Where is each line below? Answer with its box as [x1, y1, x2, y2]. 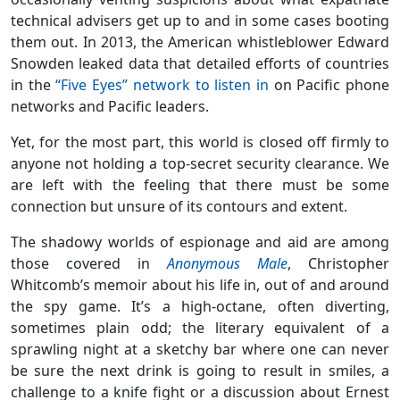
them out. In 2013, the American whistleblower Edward [11, 32, 389, 53]
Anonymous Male [167, 254, 287, 274]
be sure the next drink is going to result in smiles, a [11, 361, 389, 381]
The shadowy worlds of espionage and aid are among [11, 232, 389, 253]
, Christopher [287, 254, 389, 274]
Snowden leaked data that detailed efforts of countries [11, 54, 389, 74]
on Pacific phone [268, 75, 390, 96]
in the [11, 75, 56, 96]
